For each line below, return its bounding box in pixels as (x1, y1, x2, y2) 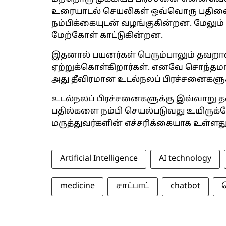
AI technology (159, 154, 211, 164)
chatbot (171, 181, 200, 191)
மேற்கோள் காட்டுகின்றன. (51, 31, 163, 41)
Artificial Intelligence (60, 154, 138, 164)
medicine (60, 181, 95, 191)
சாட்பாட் (116, 181, 149, 191)
